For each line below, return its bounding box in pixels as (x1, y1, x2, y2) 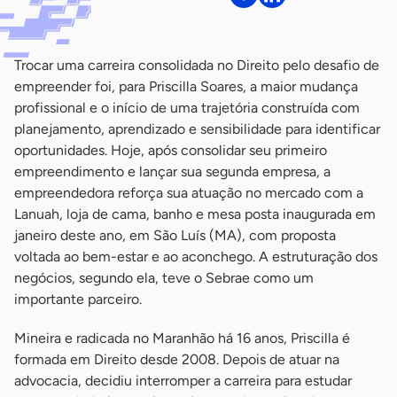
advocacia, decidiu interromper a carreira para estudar (14, 372, 352, 390)
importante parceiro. (14, 291, 142, 308)
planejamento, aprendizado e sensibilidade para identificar (14, 121, 380, 138)
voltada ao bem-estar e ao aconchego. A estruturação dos (14, 248, 378, 266)
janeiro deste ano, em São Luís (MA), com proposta (14, 227, 336, 245)
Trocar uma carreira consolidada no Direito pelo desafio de (14, 57, 379, 74)
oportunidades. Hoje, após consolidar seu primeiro (14, 142, 327, 160)
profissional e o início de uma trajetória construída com (14, 99, 360, 117)
